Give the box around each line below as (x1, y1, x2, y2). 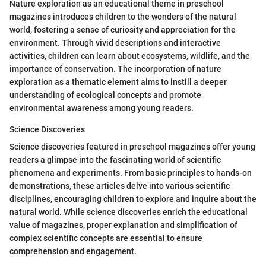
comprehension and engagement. (9, 246, 137, 256)
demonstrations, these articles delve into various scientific (9, 180, 230, 191)
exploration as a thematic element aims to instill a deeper (9, 77, 227, 87)
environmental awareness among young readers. (9, 103, 194, 113)
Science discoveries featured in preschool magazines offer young (9, 141, 255, 151)
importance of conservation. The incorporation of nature (9, 64, 221, 74)
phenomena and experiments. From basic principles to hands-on (9, 167, 252, 178)
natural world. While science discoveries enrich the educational (9, 207, 248, 217)
